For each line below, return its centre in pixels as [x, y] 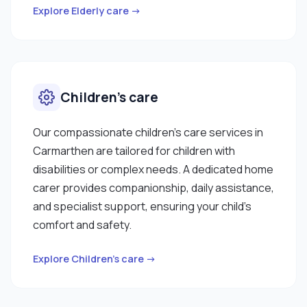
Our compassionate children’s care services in [148, 132]
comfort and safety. [82, 224]
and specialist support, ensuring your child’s [142, 206]
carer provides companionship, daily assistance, [153, 187]
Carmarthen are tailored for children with [134, 150]
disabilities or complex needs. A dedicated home [153, 169]
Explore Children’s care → [95, 258]
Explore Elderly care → [87, 10]
